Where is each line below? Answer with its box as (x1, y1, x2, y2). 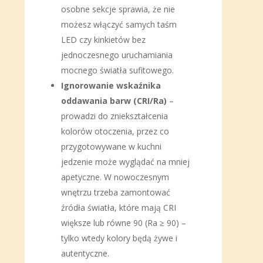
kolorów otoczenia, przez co (61, 126, 169, 137)
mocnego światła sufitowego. (61, 65, 174, 76)
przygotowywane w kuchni (61, 141, 161, 152)
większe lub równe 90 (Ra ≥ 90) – (61, 217, 186, 228)
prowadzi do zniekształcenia (61, 110, 168, 122)
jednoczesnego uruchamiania (61, 49, 173, 60)
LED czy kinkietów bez (61, 34, 146, 45)
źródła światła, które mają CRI (61, 202, 176, 213)
